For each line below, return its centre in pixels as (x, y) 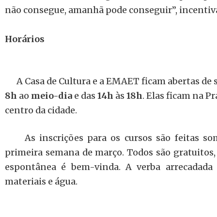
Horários (25, 39)
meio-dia (52, 96)
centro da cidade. (41, 110)
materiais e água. (41, 181)
